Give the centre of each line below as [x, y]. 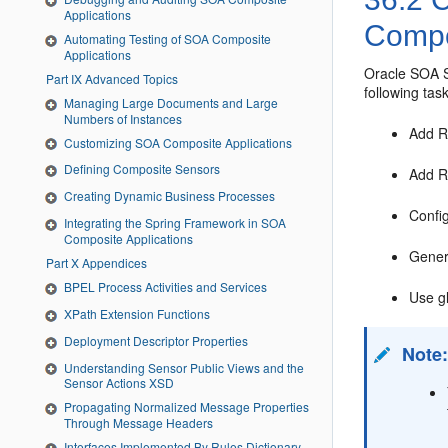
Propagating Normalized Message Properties [186, 407]
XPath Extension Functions [137, 313]
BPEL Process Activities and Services [165, 287]
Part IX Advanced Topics [124, 78]
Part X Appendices [109, 263]
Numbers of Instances [123, 118]
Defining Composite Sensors [142, 169]
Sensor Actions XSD [119, 383]
